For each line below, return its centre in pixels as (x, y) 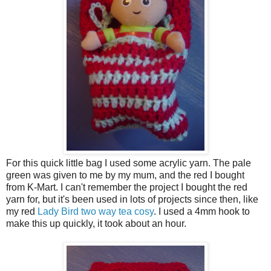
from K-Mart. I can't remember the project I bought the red (127, 188)
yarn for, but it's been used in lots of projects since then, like (132, 200)
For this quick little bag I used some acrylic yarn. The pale (129, 163)
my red (22, 212)
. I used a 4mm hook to (202, 212)
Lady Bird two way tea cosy (96, 212)
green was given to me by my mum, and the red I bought (125, 175)
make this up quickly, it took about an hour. (96, 224)
